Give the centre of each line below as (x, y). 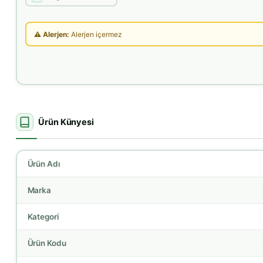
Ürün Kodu (47, 243)
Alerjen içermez (96, 34)
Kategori (43, 216)
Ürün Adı (44, 163)
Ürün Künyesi (66, 122)
